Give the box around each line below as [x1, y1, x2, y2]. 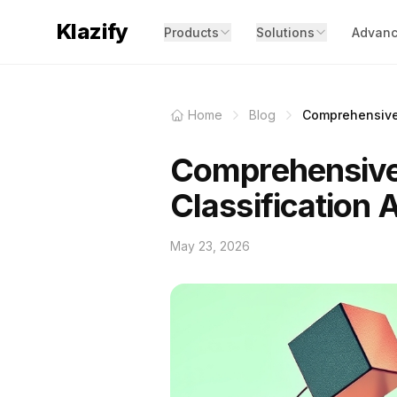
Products [163, 24, 219, 40]
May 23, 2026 [170, 238, 250, 253]
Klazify [57, 19, 128, 44]
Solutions [255, 24, 315, 40]
